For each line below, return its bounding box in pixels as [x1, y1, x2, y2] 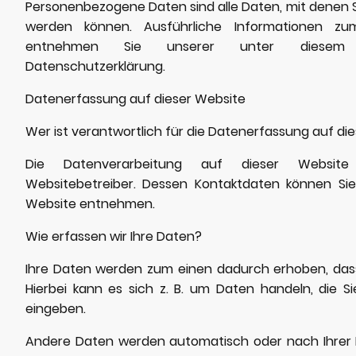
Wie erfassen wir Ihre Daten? [25, 226, 202, 246]
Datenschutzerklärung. [25, 56, 165, 75]
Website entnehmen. [25, 194, 155, 213]
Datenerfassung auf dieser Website [25, 89, 246, 108]
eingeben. [25, 299, 86, 318]
